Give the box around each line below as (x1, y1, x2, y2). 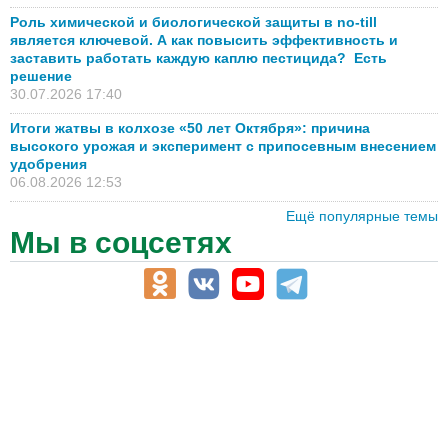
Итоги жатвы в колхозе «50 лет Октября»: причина (10, 119, 370, 136)
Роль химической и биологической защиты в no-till (10, 13, 377, 30)
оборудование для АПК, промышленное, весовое (29, 429, 354, 446)
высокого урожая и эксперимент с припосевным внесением (10, 137, 436, 154)
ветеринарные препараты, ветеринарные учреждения (29, 375, 386, 392)
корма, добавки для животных (29, 411, 225, 428)
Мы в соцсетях (10, 225, 232, 259)
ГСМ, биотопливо (29, 393, 143, 410)
